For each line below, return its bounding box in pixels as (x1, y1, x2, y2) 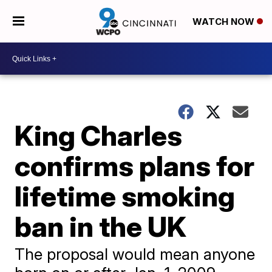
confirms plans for (15, 149, 255, 183)
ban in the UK (15, 209, 187, 243)
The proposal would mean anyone (15, 245, 256, 263)
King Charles (15, 118, 183, 152)
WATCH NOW (192, 16, 257, 28)
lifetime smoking (15, 179, 236, 213)
